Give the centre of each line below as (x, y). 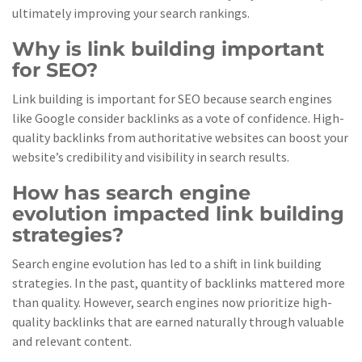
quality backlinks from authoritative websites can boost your (180, 137)
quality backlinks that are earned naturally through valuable (178, 322)
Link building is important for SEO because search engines (172, 99)
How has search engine (131, 193)
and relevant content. (72, 341)
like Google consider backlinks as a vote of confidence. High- (178, 118)
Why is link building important (168, 49)
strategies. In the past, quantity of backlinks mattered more (179, 283)
